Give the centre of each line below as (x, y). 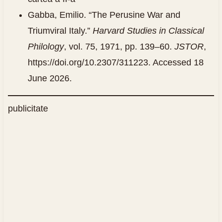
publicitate (28, 109)
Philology (46, 47)
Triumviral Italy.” (60, 31)
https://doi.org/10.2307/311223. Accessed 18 (115, 63)
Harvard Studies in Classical (148, 31)
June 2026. (50, 79)
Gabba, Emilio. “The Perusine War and (104, 15)
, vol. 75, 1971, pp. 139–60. (119, 47)
